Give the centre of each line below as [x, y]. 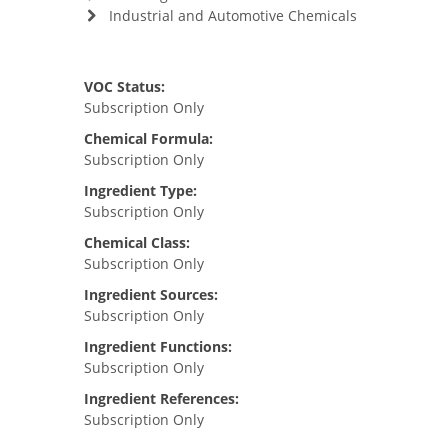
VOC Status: [124, 86]
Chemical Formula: [148, 138]
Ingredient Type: [140, 190]
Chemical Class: [137, 242]
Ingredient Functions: [158, 346]
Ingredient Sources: [151, 294]
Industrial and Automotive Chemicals [232, 15]
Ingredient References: [161, 398]
